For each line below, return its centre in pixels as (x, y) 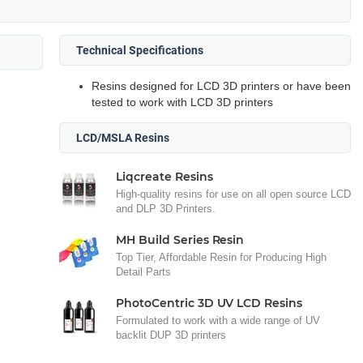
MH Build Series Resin (180, 239)
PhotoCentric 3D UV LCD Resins (209, 303)
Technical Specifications (140, 50)
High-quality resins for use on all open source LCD (233, 194)
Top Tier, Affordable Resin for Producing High (221, 257)
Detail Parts (143, 271)
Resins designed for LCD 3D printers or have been (221, 85)
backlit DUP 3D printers (171, 335)
